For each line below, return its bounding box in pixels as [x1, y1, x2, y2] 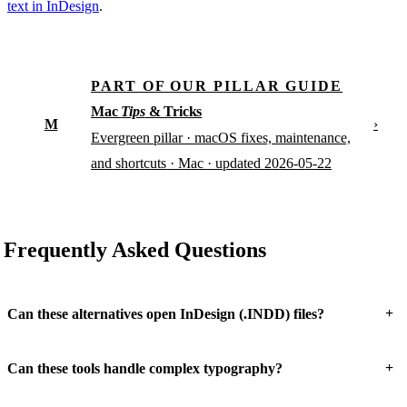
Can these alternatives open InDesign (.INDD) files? [7, 305, 324, 322]
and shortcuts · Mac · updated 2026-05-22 [91, 154, 332, 171]
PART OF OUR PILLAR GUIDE [91, 77, 343, 94]
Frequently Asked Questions [4, 237, 266, 262]
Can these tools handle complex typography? [7, 360, 283, 376]
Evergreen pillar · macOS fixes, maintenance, [91, 129, 351, 145]
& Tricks [144, 103, 203, 119]
